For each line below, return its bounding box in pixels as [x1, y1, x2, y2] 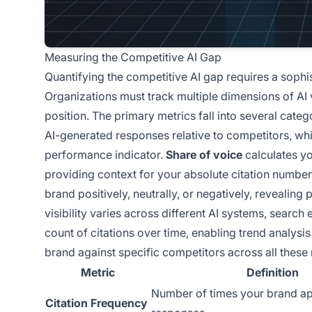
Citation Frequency [45, 295, 148, 310]
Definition [246, 265, 299, 279]
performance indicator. [45, 147, 166, 162]
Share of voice [166, 147, 242, 162]
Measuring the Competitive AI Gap [45, 49, 221, 64]
